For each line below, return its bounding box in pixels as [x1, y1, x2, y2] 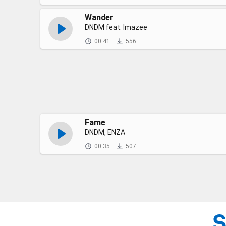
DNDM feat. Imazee [85, 23, 147, 31]
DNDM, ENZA [85, 128, 125, 136]
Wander [85, 13, 114, 22]
